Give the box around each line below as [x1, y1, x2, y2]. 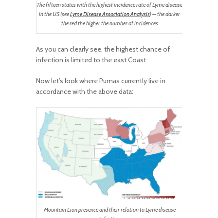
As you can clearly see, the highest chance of [36, 44, 170, 54]
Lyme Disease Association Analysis [70, 11, 150, 18]
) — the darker [150, 11, 180, 18]
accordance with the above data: [36, 87, 133, 96]
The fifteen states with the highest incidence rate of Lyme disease [36, 1, 182, 9]
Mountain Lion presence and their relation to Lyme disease [43, 206, 176, 214]
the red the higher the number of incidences [61, 20, 158, 27]
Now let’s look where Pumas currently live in [36, 76, 165, 85]
